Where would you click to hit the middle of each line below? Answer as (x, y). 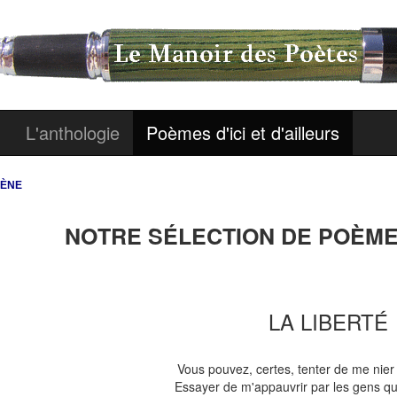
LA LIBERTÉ (328, 321)
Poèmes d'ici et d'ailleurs (243, 132)
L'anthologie (73, 132)
